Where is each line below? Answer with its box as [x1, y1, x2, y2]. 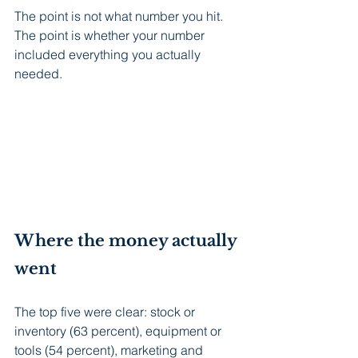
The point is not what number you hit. [14, 8, 226, 25]
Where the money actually [14, 231, 241, 251]
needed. [14, 66, 62, 82]
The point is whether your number [14, 27, 208, 44]
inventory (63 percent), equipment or [14, 323, 225, 340]
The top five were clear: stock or [14, 304, 198, 320]
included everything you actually [14, 46, 204, 63]
